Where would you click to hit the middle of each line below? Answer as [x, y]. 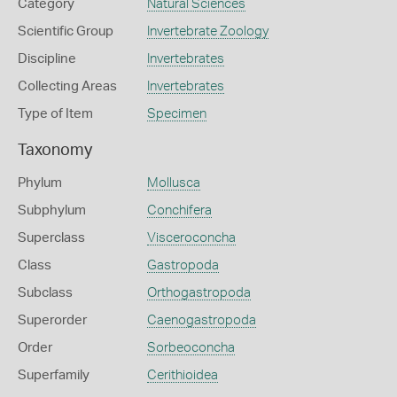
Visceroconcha [191, 238]
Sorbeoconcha [191, 348]
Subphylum [52, 210]
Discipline [47, 59]
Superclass [51, 238]
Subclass [45, 293]
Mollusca [173, 183]
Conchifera [179, 210]
